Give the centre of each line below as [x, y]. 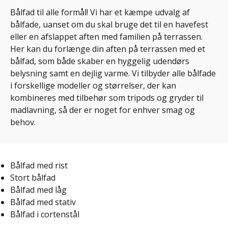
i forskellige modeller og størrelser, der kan [93, 85]
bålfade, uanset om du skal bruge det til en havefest [109, 24]
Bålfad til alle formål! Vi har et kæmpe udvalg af [100, 12]
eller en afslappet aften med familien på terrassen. [106, 37]
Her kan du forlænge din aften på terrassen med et [108, 49]
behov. [23, 122]
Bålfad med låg [38, 190]
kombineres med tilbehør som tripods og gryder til [107, 98]
